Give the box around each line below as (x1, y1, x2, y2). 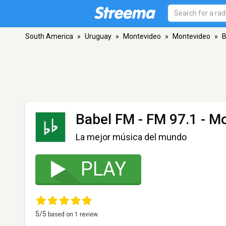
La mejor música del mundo (76, 132, 187, 142)
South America (25, 32, 73, 40)
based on (48, 211, 75, 218)
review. (78, 211, 99, 218)
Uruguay (85, 32, 111, 40)
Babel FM (76, 111, 135, 128)
